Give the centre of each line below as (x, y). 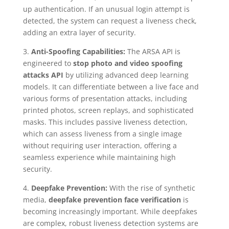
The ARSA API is (153, 52)
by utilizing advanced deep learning (126, 75)
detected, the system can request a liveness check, (110, 21)
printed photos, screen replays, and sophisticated (108, 110)
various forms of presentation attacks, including (105, 99)
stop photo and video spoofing (128, 63)
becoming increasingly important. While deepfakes (110, 212)
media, (36, 200)
